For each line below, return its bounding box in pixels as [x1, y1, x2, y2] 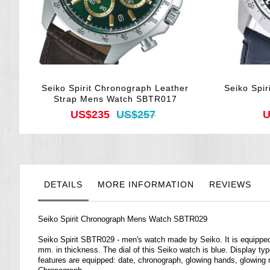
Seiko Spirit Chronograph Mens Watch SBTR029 [38, 215, 207, 224]
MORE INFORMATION [98, 180, 194, 190]
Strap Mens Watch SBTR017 [53, 94, 177, 104]
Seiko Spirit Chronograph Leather [42, 83, 189, 93]
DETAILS [44, 180, 83, 190]
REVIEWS [209, 180, 251, 190]
